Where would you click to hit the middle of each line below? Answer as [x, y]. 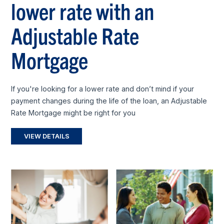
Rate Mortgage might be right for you [73, 113]
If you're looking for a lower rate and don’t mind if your [103, 89]
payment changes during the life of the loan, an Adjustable [109, 101]
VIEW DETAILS [46, 136]
